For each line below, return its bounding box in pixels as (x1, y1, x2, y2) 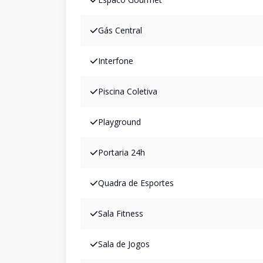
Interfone (98, 55, 133, 66)
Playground (98, 116, 141, 127)
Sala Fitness (98, 208, 143, 219)
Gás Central (98, 25, 142, 36)
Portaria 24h (98, 147, 145, 158)
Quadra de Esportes (98, 177, 174, 188)
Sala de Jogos (98, 238, 150, 249)
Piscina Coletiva (98, 86, 157, 97)
